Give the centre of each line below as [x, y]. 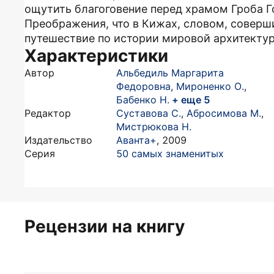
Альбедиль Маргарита [170, 73]
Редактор [48, 113]
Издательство [58, 140]
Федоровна [143, 86]
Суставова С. [149, 113]
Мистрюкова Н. [154, 127]
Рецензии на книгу [105, 226]
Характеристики [96, 56]
